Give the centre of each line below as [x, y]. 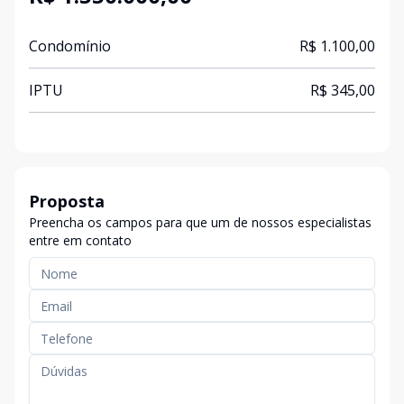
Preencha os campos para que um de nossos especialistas [200, 222]
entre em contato [80, 240]
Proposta [67, 201]
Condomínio [70, 46]
